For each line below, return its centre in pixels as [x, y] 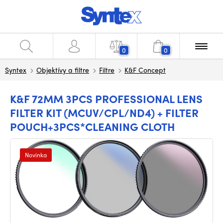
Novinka [36, 155]
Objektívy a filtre [63, 70]
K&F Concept [145, 70]
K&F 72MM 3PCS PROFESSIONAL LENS [106, 99]
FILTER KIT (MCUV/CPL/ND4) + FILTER [104, 112]
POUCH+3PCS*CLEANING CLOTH [92, 126]
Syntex [16, 70]
